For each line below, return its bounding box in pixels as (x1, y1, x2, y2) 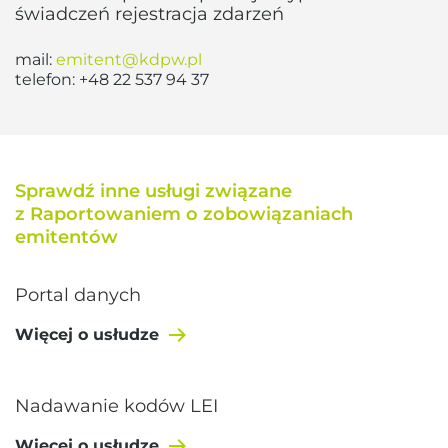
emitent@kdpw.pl (56, 49, 202, 69)
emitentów (15, 225, 118, 248)
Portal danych (15, 283, 141, 306)
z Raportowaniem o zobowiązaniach (15, 202, 353, 225)
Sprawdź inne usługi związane (15, 179, 292, 202)
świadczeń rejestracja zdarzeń (15, 2, 284, 25)
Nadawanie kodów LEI (15, 394, 218, 417)
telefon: (15, 69, 79, 89)
